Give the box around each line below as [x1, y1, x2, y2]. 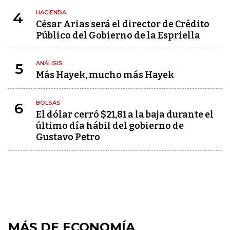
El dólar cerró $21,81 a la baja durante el [36, 109, 214, 120]
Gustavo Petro [36, 131, 100, 143]
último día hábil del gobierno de [36, 120, 184, 131]
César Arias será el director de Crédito [36, 18, 209, 30]
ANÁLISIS [36, 60, 63, 67]
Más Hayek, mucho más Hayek [36, 69, 174, 81]
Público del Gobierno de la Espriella [36, 30, 200, 41]
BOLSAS [36, 99, 61, 106]
